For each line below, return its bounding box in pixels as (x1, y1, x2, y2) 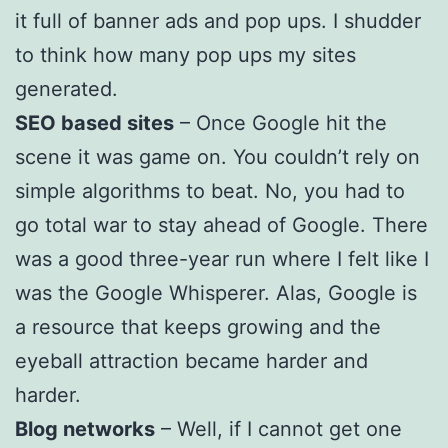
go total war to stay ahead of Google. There (15, 212, 428, 237)
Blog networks (15, 416, 155, 441)
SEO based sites (15, 110, 174, 135)
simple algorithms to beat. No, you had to (15, 178, 405, 203)
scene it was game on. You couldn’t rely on (15, 144, 420, 169)
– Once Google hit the (174, 110, 387, 135)
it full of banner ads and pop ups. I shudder (15, 8, 421, 33)
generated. (15, 76, 118, 101)
